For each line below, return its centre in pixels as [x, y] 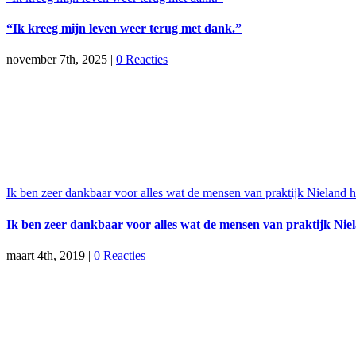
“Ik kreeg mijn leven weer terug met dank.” [124, 29]
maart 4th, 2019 [46, 255]
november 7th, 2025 [57, 60]
